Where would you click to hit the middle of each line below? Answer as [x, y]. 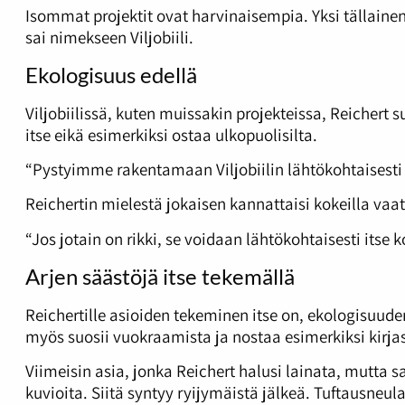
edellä [170, 75]
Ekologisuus [80, 75]
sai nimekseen [75, 37]
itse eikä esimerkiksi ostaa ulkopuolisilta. [173, 134]
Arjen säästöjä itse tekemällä [162, 277]
